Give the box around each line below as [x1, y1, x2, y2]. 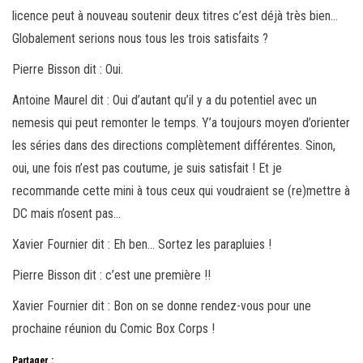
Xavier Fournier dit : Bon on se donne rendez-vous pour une [12, 297, 311, 314]
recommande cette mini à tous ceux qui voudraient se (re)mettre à [12, 182, 350, 199]
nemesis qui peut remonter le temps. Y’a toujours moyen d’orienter [12, 114, 350, 130]
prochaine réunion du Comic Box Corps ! [12, 320, 215, 336]
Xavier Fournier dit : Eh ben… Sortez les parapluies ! [12, 236, 271, 252]
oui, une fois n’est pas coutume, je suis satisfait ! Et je [12, 160, 282, 176]
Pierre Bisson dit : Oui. [12, 61, 123, 77]
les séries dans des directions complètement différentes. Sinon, [12, 137, 335, 153]
